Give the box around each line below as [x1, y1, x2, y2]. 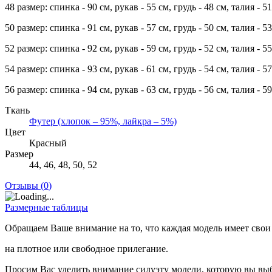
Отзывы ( [5, 180, 44, 191]
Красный [29, 138, 67, 149]
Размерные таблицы [5, 202, 88, 213]
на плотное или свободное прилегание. [5, 243, 168, 254]
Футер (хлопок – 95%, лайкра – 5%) [29, 116, 177, 127]
